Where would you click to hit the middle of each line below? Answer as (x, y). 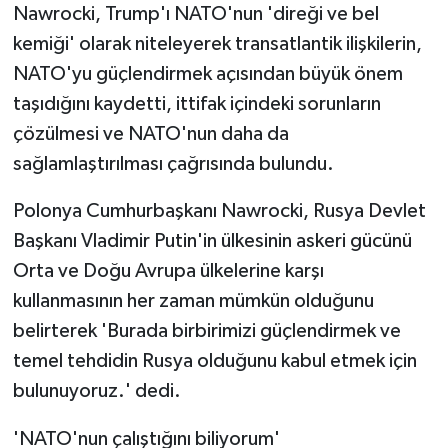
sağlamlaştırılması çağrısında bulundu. (173, 163)
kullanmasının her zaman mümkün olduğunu (193, 300)
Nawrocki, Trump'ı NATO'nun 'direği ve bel (195, 13)
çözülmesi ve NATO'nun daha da (150, 133)
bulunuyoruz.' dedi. (96, 390)
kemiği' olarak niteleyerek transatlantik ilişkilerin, (217, 43)
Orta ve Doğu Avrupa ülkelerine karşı (168, 270)
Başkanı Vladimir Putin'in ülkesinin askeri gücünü (212, 240)
